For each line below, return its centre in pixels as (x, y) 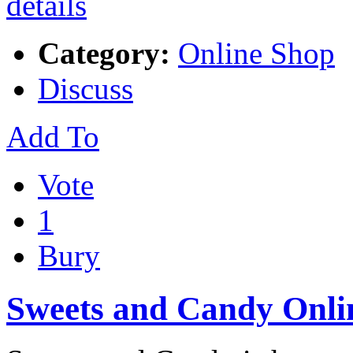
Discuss (85, 88)
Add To (53, 136)
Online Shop (256, 53)
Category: (104, 53)
